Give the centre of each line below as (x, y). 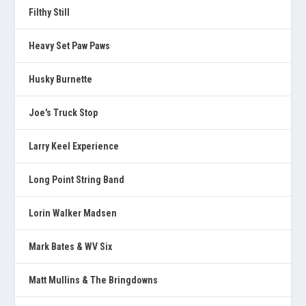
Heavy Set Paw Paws (70, 45)
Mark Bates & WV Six (71, 246)
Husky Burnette (61, 79)
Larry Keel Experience (74, 146)
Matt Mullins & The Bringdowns (94, 280)
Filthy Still (50, 12)
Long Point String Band (77, 179)
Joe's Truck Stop (64, 112)
